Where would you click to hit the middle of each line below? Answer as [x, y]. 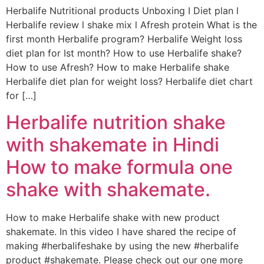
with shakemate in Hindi [113, 144]
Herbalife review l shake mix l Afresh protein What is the [131, 25]
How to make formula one [119, 167]
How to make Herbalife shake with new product [113, 217]
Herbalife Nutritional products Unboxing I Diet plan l [122, 11]
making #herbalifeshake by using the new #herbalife [122, 245]
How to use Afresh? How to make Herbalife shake [118, 67]
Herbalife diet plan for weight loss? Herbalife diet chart [129, 82]
